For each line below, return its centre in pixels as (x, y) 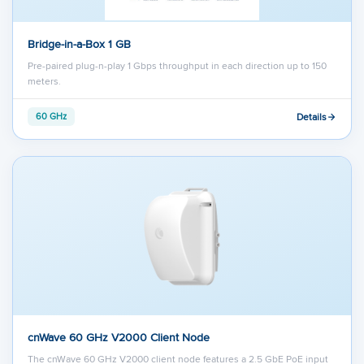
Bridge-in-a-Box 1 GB (79, 44)
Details (312, 116)
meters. (44, 81)
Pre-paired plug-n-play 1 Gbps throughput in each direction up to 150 (177, 66)
